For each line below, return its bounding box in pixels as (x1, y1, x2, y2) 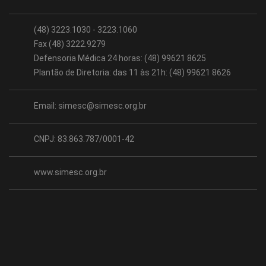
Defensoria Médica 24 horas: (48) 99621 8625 (33, 53, 206, 63)
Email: (33, 100, 58, 110)
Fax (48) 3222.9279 (33, 39, 106, 49)
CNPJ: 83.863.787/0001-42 (33, 134, 134, 144)
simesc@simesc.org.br (58, 100, 147, 110)
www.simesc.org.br (33, 167, 107, 177)
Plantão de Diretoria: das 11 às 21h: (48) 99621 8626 (33, 67, 231, 77)
